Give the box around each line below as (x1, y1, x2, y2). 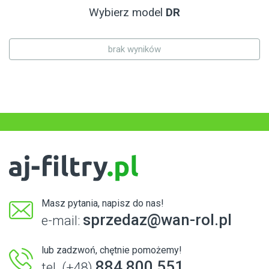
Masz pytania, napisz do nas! (41, 197, 164, 209)
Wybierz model (89, 6, 166, 20)
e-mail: (41, 213, 83, 228)
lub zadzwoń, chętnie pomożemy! (41, 244, 182, 256)
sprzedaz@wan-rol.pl (83, 210, 232, 229)
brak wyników (108, 44, 161, 55)
